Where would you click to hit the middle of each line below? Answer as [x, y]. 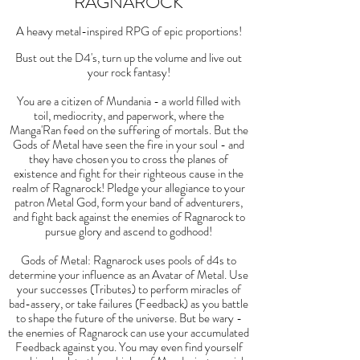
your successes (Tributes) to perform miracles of [129, 289]
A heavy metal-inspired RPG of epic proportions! [129, 31]
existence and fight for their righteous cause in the [129, 174]
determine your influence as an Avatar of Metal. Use [129, 275]
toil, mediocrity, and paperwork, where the [129, 116]
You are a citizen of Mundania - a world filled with [129, 101]
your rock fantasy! [129, 72]
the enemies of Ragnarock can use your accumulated [129, 333]
